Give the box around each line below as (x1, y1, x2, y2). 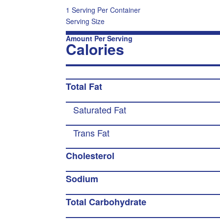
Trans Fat (73, 126, 110, 139)
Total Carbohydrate (66, 195, 147, 208)
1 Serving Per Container (66, 5, 141, 15)
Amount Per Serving (66, 33, 133, 43)
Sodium (66, 172, 99, 185)
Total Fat (66, 80, 103, 93)
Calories (66, 38, 125, 59)
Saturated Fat (73, 103, 127, 116)
